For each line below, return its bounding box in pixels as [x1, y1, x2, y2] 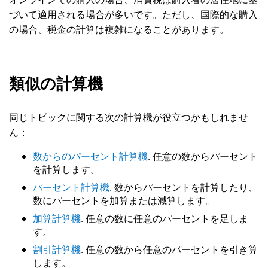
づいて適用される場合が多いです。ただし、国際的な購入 [9, 8, 258, 21]
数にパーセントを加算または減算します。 [33, 194, 215, 207]
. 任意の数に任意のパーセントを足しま [81, 212, 248, 225]
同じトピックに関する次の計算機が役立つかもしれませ [9, 111, 248, 124]
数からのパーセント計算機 [33, 150, 148, 163]
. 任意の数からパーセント [148, 150, 258, 163]
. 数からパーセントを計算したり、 [109, 181, 258, 194]
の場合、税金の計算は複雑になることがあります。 [9, 23, 229, 36]
